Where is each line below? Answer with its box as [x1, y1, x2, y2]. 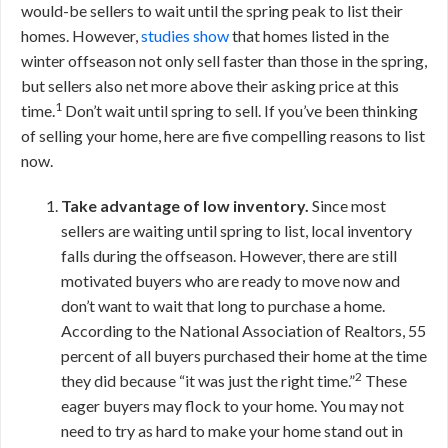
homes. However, [21, 26, 141, 45]
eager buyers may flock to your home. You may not [61, 396, 404, 415]
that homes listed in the [229, 26, 389, 45]
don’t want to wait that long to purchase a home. [61, 296, 385, 315]
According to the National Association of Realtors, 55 [61, 321, 426, 340]
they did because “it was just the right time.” [61, 371, 355, 390]
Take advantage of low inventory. [61, 196, 309, 215]
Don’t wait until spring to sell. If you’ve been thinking [62, 101, 418, 120]
